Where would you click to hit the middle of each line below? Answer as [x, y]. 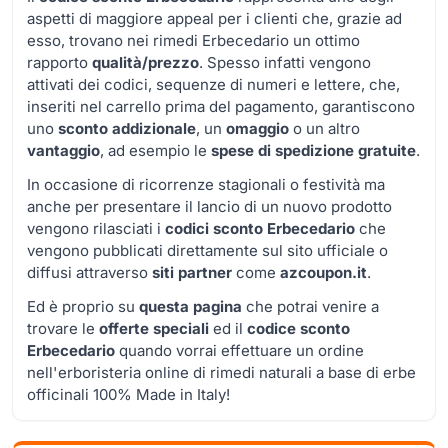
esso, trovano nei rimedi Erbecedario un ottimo [193, 40]
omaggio [257, 128]
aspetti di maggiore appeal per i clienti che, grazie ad [214, 18]
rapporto [59, 62]
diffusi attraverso [89, 272]
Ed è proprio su [83, 306]
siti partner [192, 272]
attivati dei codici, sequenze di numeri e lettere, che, [213, 84]
